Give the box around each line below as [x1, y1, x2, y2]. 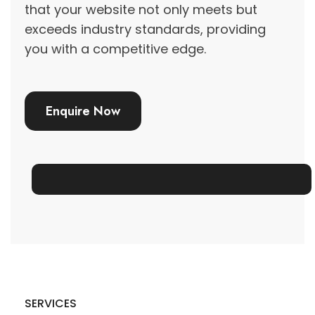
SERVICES [25, 295, 77, 311]
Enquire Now [46, 102, 120, 120]
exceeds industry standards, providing [25, 20, 266, 38]
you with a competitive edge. [25, 40, 206, 58]
